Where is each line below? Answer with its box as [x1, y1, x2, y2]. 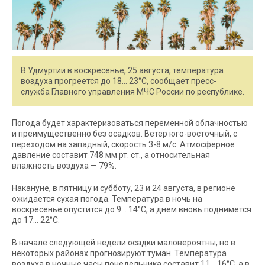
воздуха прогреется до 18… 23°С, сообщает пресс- [21, 76, 216, 86]
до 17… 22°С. [12, 215, 60, 225]
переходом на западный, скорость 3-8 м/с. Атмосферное [12, 139, 235, 149]
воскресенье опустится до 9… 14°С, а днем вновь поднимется [12, 204, 251, 214]
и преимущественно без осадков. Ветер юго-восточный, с [12, 128, 237, 138]
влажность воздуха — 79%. [12, 160, 117, 170]
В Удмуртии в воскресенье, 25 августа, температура [21, 65, 224, 75]
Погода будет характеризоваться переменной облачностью [12, 118, 248, 128]
